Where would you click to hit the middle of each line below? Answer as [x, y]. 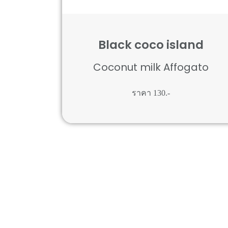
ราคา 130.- [151, 93]
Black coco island [151, 45]
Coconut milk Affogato [151, 67]
